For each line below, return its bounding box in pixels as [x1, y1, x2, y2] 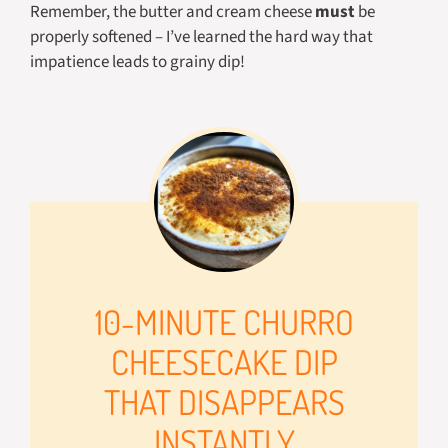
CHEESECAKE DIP [110, 340, 338, 383]
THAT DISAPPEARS [103, 380, 345, 423]
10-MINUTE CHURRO [94, 300, 354, 343]
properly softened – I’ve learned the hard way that [30, 24, 373, 49]
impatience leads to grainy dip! [30, 49, 245, 74]
